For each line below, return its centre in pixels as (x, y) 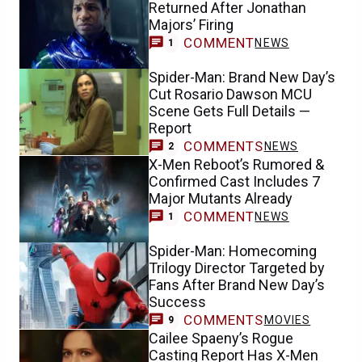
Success (177, 302)
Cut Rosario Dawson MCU (230, 95)
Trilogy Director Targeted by (237, 268)
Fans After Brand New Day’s (237, 285)
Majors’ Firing (191, 24)
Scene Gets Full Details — (229, 112)
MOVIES (287, 320)
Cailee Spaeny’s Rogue (221, 338)
